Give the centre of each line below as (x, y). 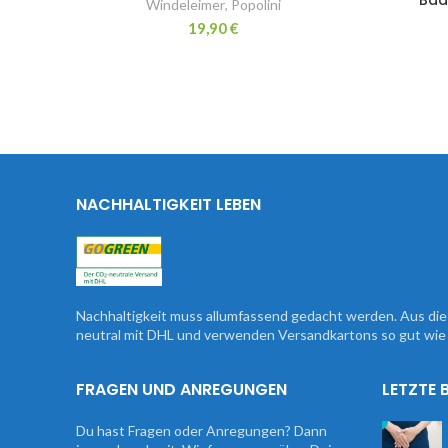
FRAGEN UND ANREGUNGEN (181, 389)
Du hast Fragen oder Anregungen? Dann (201, 430)
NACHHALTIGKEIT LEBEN (168, 204)
